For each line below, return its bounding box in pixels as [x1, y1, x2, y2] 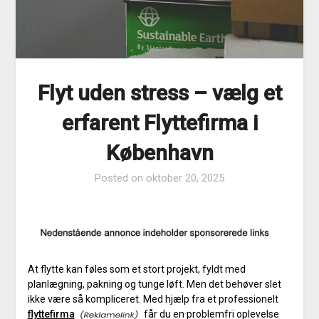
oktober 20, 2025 [146, 171, 224, 184]
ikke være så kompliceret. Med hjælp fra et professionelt [27, 293, 278, 305]
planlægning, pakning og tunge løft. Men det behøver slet [27, 278, 281, 290]
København [105, 140, 214, 165]
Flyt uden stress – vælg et [37, 80, 282, 105]
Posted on [95, 171, 146, 184]
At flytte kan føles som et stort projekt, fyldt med [27, 263, 246, 275]
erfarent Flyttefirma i [61, 110, 258, 135]
